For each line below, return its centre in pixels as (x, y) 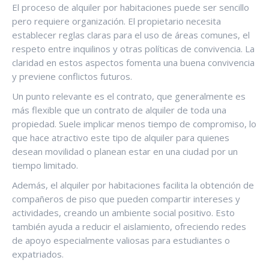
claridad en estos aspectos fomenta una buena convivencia (133, 62)
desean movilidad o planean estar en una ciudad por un (125, 151)
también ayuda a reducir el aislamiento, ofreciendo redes (129, 226)
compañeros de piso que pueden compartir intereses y (126, 198)
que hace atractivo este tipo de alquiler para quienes (121, 137)
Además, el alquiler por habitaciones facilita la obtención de (133, 185)
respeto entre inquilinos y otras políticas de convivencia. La (133, 48)
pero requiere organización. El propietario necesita (116, 21)
